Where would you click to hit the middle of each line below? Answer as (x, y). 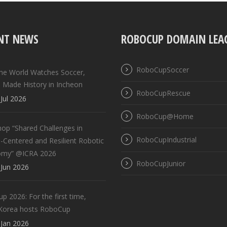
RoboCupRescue (163, 93)
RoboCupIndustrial (166, 140)
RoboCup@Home (165, 117)
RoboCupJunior (161, 163)
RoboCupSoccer (163, 69)
